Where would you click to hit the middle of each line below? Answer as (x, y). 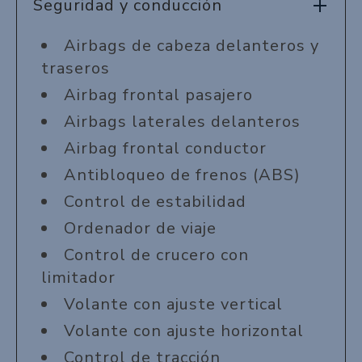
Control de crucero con (156, 255)
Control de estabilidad (155, 201)
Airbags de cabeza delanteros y (192, 45)
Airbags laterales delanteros (182, 121)
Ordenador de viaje (140, 228)
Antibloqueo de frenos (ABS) (182, 175)
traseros (76, 68)
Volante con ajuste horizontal (184, 330)
